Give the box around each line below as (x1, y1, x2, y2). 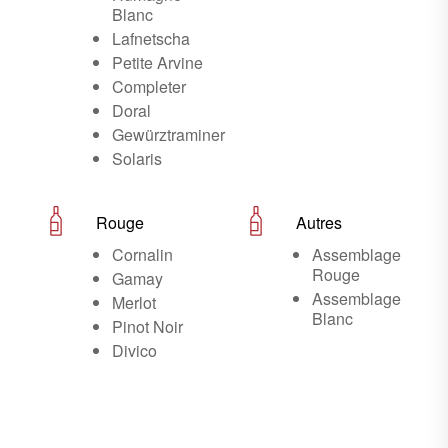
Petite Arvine (112, 51, 203, 74)
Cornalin (112, 243, 173, 266)
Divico (112, 339, 157, 362)
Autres (296, 211, 342, 234)
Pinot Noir (112, 315, 183, 338)
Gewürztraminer (112, 123, 225, 146)
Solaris (112, 147, 162, 170)
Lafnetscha (112, 27, 190, 50)
